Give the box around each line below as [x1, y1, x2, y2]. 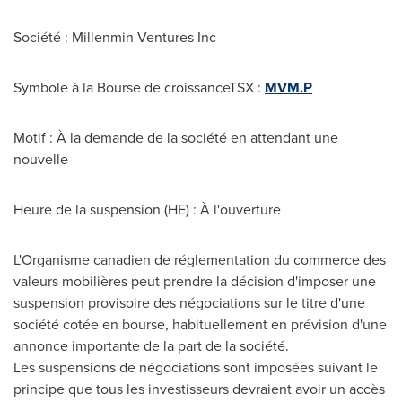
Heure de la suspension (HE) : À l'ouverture [13, 199, 281, 220]
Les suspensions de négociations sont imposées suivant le [13, 357, 378, 378]
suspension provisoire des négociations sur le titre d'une [13, 293, 365, 313]
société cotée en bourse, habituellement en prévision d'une [13, 314, 387, 335]
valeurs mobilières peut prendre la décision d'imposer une [13, 271, 376, 292]
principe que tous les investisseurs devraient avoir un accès [13, 379, 385, 399]
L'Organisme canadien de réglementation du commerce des [13, 249, 386, 270]
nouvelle [13, 149, 68, 170]
